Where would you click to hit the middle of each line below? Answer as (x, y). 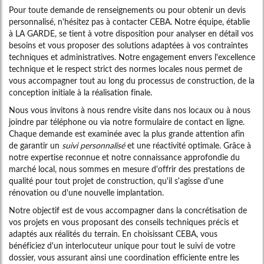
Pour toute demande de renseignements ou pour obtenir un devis (127, 10)
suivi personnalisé (93, 146)
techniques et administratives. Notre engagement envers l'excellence (132, 57)
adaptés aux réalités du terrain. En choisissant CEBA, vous (113, 234)
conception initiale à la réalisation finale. (80, 93)
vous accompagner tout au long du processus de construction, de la (132, 81)
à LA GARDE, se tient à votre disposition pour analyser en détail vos (131, 34)
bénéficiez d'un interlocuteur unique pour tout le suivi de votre (122, 246)
